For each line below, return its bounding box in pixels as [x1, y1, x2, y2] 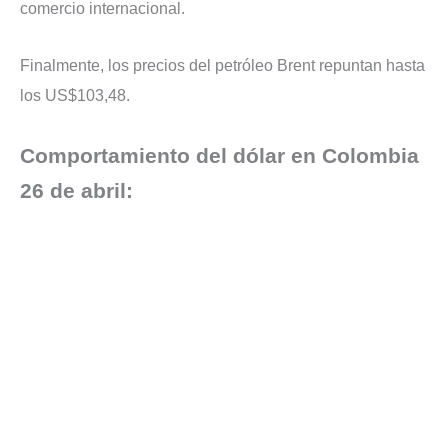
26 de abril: [20, 178, 133, 203]
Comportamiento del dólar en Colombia [20, 143, 419, 168]
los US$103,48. [20, 86, 130, 104]
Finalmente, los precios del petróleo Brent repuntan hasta [20, 56, 425, 74]
